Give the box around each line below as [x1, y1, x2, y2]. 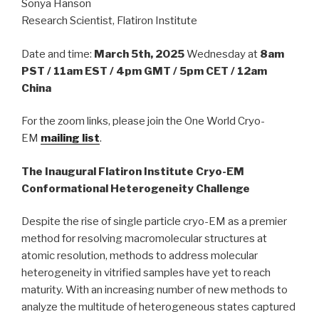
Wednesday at [184, 47, 260, 61]
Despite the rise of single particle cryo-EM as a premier [21, 215, 287, 229]
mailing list [41, 132, 100, 145]
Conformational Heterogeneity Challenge [21, 182, 250, 195]
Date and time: [21, 47, 94, 61]
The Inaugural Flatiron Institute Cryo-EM [21, 164, 244, 178]
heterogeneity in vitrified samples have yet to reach [21, 266, 271, 280]
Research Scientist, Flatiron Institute [21, 14, 197, 28]
